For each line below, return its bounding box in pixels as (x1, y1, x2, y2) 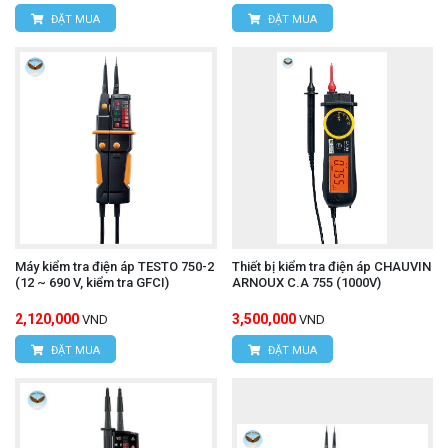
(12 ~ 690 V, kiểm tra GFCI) (15, 274, 169, 290)
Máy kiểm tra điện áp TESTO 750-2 (15, 258, 214, 274)
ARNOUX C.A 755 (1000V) (231, 274, 381, 290)
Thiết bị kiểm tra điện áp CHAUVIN (231, 258, 431, 274)
